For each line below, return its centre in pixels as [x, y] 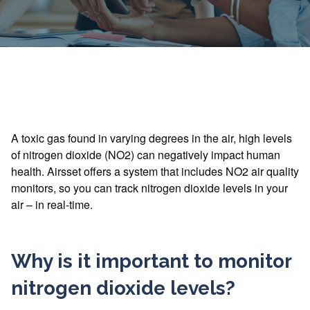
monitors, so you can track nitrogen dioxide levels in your [149, 188]
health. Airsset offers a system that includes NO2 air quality [155, 171]
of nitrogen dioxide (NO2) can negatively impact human [146, 155]
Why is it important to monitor [151, 261]
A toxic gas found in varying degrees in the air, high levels [152, 138]
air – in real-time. [52, 204]
